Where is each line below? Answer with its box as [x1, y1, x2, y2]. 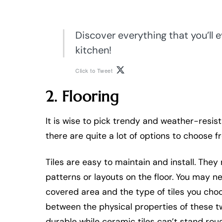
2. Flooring [46, 87, 119, 106]
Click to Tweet [75, 66, 112, 74]
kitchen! [75, 44, 111, 57]
